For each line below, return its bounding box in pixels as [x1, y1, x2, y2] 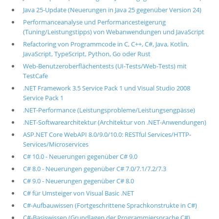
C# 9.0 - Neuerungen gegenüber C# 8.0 [22, 176, 134, 185]
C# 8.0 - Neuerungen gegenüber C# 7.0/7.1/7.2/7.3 [22, 164, 166, 173]
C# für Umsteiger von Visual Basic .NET [22, 189, 134, 197]
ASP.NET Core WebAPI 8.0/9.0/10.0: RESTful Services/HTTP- [22, 130, 191, 139]
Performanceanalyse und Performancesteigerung [22, 18, 166, 26]
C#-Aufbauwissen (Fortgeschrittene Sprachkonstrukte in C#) [22, 201, 197, 210]
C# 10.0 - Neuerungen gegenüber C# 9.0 [22, 152, 137, 161]
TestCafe [22, 71, 48, 80]
